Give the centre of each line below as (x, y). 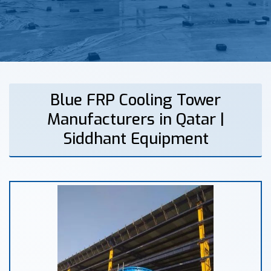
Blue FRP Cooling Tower (135, 100)
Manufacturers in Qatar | (135, 119)
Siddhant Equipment (135, 139)
